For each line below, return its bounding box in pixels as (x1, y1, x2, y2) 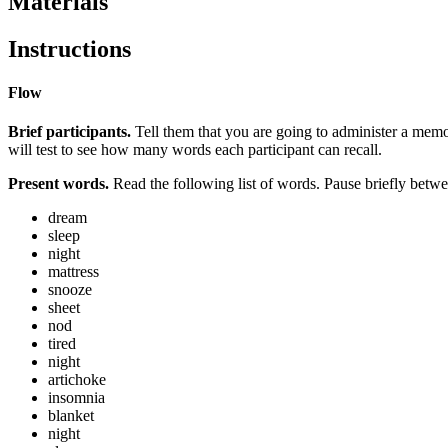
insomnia (48, 389, 105, 407)
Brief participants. (8, 123, 131, 141)
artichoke (48, 371, 106, 389)
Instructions (8, 35, 131, 62)
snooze (48, 281, 92, 299)
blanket (48, 407, 94, 425)
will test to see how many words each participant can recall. (8, 141, 382, 159)
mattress (48, 263, 99, 281)
